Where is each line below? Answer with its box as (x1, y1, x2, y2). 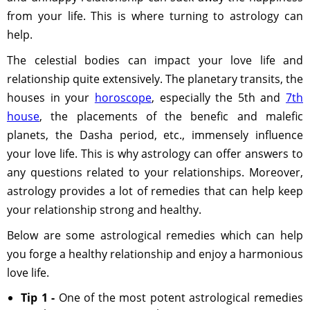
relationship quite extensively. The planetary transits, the (7, 71, 303, 86)
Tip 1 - (21, 290, 55, 305)
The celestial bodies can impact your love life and (7, 53, 303, 68)
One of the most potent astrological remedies (55, 290, 304, 305)
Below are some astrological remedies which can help (7, 228, 303, 243)
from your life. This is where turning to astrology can (7, 8, 303, 24)
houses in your (7, 90, 95, 105)
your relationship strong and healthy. (7, 202, 201, 217)
